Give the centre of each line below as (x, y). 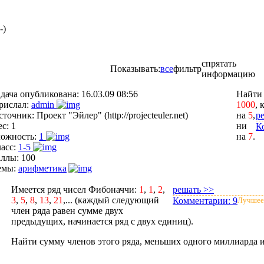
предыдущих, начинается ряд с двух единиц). (103, 221)
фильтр (187, 69)
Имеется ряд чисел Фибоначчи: (75, 189)
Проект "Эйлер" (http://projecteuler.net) (112, 115)
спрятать (219, 63)
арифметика (42, 168)
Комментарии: (203, 201)
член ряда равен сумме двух (67, 211)
